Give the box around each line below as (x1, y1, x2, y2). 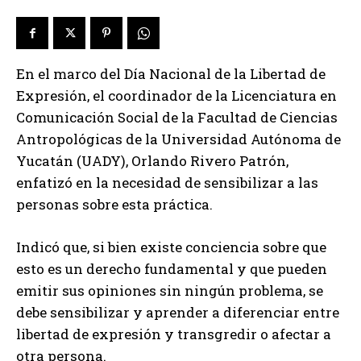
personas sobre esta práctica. (16, 195, 213, 214)
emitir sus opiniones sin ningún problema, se (16, 281, 323, 301)
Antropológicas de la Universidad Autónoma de (16, 130, 341, 149)
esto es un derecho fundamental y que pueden (16, 259, 327, 279)
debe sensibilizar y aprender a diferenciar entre (16, 303, 339, 322)
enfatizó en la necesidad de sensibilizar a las (16, 173, 318, 193)
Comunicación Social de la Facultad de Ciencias (16, 108, 338, 127)
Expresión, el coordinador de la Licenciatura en (16, 86, 337, 106)
